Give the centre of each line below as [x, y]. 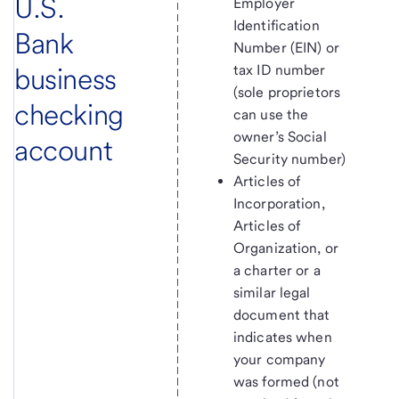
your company [279, 360]
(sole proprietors [287, 93]
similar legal [272, 293]
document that [281, 315]
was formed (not [286, 382]
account [64, 150]
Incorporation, [279, 204]
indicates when [282, 338]
